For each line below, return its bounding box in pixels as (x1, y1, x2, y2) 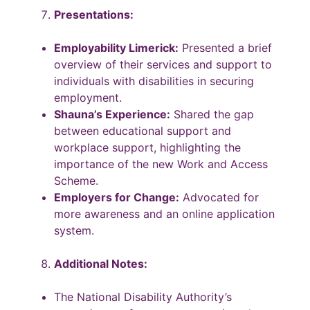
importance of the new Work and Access (54, 156, 268, 171)
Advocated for (179, 190, 259, 204)
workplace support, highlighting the (54, 140, 241, 154)
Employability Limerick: (54, 40, 179, 55)
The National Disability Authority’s (54, 289, 232, 304)
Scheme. (54, 173, 98, 188)
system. (54, 223, 94, 237)
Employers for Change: (54, 190, 179, 204)
